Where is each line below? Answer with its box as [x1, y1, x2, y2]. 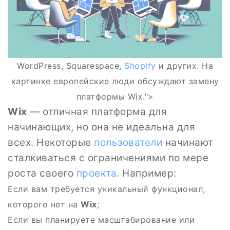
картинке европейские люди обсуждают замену [11, 76, 219, 86]
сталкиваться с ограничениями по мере [8, 152, 208, 164]
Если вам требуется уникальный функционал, [8, 184, 205, 194]
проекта [76, 167, 117, 179]
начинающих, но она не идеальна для [8, 121, 195, 133]
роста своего [8, 167, 76, 179]
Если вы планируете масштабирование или [8, 215, 195, 225]
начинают [162, 137, 214, 148]
